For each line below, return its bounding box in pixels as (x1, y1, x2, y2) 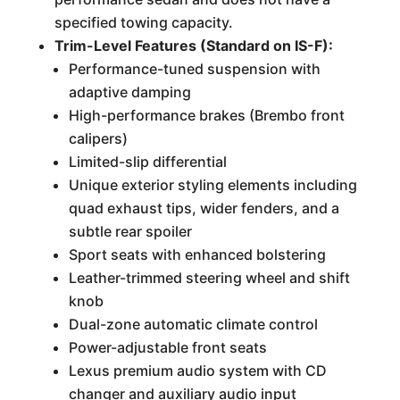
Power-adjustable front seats (68, 338, 267, 356)
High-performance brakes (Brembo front (68, 106, 345, 124)
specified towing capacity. (54, 13, 233, 31)
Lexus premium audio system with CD (68, 362, 327, 379)
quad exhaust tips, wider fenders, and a (68, 199, 339, 217)
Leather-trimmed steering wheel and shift (68, 269, 350, 287)
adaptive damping (68, 83, 191, 101)
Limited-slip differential (68, 153, 227, 171)
